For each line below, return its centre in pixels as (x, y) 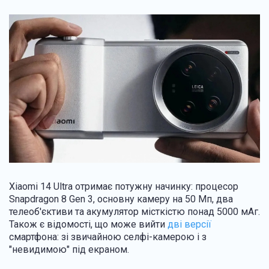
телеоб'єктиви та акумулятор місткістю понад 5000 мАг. (134, 212)
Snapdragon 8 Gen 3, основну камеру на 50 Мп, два (121, 199)
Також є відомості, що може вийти (88, 225)
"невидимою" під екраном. (69, 250)
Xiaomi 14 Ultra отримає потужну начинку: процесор (124, 187)
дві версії (189, 225)
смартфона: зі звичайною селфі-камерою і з (108, 237)
